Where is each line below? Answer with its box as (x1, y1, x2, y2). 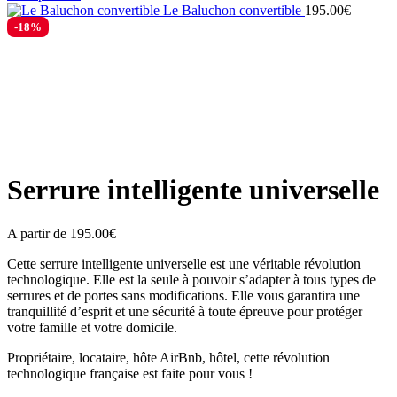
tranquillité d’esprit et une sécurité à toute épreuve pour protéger (7, 303, 362, 319)
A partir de (7, 225, 70, 241)
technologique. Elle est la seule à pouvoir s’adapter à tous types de (7, 271, 376, 287)
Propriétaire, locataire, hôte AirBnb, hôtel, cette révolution (7, 349, 330, 365)
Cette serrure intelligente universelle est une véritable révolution (7, 255, 361, 271)
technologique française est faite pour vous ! (7, 365, 253, 381)
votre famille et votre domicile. (7, 319, 177, 335)
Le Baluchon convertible (163, 3, 305, 18)
